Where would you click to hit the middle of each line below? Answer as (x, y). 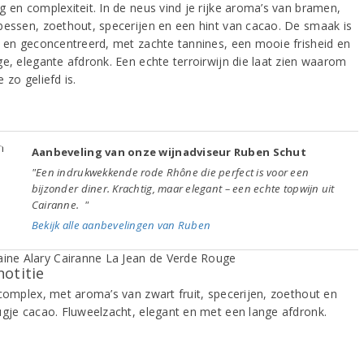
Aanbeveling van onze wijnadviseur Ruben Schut (169, 152)
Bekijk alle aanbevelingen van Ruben (121, 225)
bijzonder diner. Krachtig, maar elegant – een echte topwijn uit (183, 188)
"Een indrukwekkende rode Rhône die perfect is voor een (170, 172)
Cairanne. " (60, 204)
